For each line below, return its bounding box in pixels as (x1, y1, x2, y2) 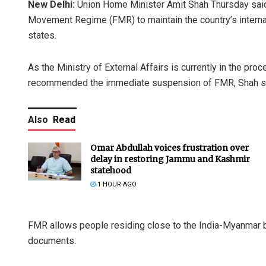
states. (28, 29, 56, 41)
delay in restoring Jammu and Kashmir (90, 153, 250, 164)
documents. (28, 235, 76, 246)
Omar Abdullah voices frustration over (90, 142, 249, 153)
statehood (90, 164, 131, 176)
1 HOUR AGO (96, 180, 137, 188)
